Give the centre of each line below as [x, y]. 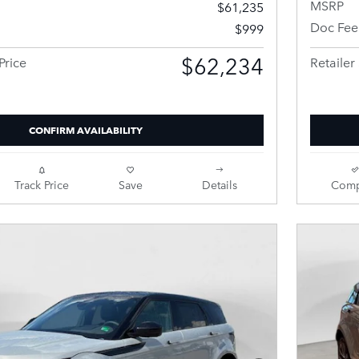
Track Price [41, 185]
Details [219, 185]
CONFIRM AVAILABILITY [86, 130]
